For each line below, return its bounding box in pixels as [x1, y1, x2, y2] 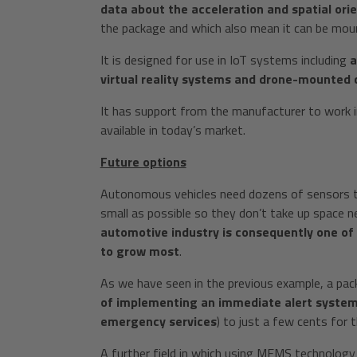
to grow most [100, 241, 179, 261]
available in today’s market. [100, 120, 245, 139]
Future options [100, 152, 186, 171]
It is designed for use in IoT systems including [100, 50, 350, 69]
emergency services [100, 312, 217, 331]
